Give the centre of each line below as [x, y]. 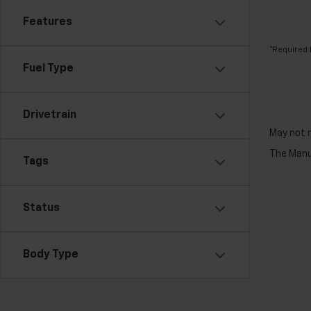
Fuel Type [48, 69]
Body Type [51, 255]
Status [41, 208]
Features [48, 22]
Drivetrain [50, 115]
